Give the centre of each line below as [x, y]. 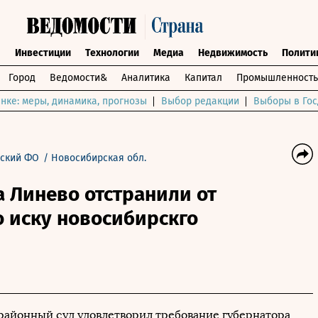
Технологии [112, 53]
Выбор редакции [200, 101]
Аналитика [146, 78]
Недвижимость [232, 53]
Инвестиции [43, 53]
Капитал [203, 78]
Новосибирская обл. [99, 158]
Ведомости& [78, 78]
